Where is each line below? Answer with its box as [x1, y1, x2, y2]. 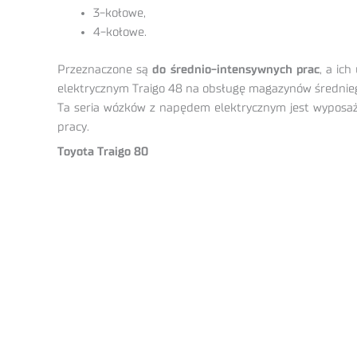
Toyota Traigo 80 [57, 146, 148, 159]
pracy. [57, 120, 89, 133]
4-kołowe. [93, 26, 147, 39]
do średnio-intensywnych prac [152, 63, 320, 76]
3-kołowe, [93, 7, 146, 20]
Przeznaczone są [57, 63, 153, 76]
